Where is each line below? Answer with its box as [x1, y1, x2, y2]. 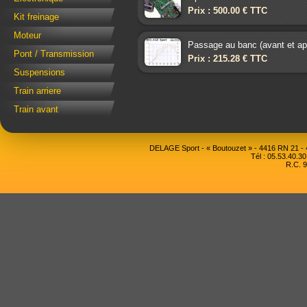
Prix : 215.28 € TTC [188, 53, 268, 64]
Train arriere [14, 86, 61, 97]
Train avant [14, 104, 58, 115]
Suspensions [14, 67, 65, 78]
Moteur [14, 30, 41, 41]
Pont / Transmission [14, 49, 94, 60]
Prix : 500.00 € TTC [188, 5, 268, 16]
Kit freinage [14, 12, 59, 23]
